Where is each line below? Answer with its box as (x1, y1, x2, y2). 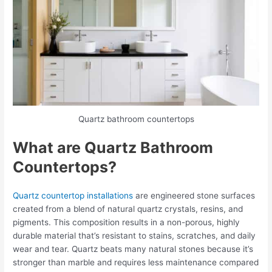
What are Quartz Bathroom (13, 138, 214, 157)
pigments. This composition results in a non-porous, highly (13, 217, 240, 228)
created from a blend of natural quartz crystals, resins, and (13, 204, 243, 214)
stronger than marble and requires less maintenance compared (13, 257, 259, 268)
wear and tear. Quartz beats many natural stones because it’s (13, 244, 254, 254)
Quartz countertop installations (13, 191, 134, 201)
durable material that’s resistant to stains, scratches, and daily (13, 231, 256, 241)
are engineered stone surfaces (133, 191, 256, 201)
